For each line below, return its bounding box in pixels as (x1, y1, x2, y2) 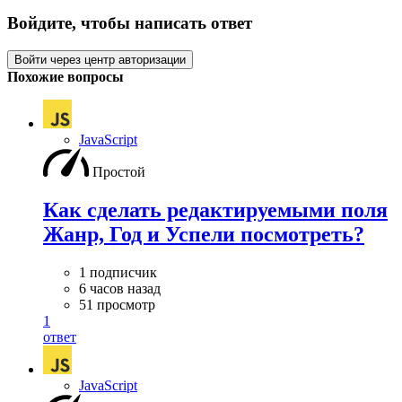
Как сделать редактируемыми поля (43, 197, 388, 222)
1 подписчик (79, 264, 157, 280)
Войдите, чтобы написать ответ (7, 13, 252, 33)
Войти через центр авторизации (14, 52, 186, 66)
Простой (92, 163, 145, 179)
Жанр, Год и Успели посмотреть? (43, 222, 364, 246)
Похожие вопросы (7, 68, 124, 84)
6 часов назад (79, 280, 161, 296)
